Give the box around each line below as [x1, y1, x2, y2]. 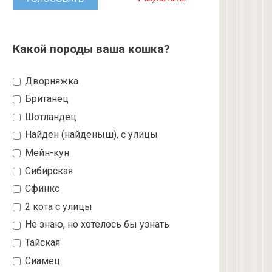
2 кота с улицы [22, 200, 93, 212]
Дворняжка [22, 75, 79, 87]
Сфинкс [22, 183, 60, 195]
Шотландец [22, 110, 77, 123]
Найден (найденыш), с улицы [22, 129, 158, 141]
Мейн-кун [22, 146, 70, 158]
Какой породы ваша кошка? [13, 41, 170, 56]
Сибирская [22, 165, 73, 177]
